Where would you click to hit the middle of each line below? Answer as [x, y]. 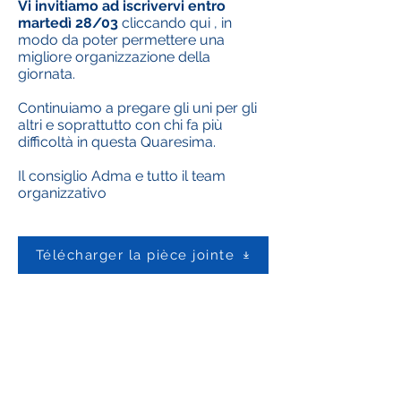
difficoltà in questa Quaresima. [117, 142]
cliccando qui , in [177, 23]
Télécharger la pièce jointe [135, 255]
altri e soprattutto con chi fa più [120, 125]
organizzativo [62, 193]
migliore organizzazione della [114, 57]
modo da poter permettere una [121, 40]
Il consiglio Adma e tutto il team [122, 176]
